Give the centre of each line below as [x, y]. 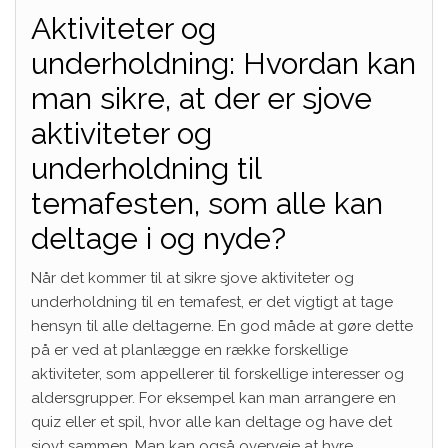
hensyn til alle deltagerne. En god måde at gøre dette [222, 325]
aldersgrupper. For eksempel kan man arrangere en [213, 397]
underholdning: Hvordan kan [223, 63]
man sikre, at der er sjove [201, 98]
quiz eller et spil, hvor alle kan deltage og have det [211, 421]
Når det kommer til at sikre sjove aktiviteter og [192, 277]
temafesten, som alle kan [207, 203]
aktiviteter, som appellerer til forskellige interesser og [217, 373]
